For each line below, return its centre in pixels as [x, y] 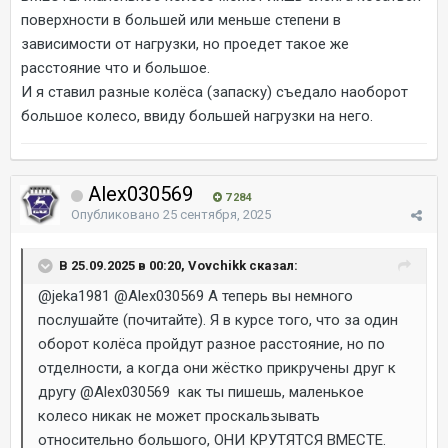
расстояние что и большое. [115, 68]
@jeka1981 [74, 296]
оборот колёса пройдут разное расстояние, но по [211, 344]
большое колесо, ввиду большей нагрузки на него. [197, 116]
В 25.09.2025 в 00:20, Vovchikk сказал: [178, 265]
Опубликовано [117, 214]
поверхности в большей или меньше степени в [181, 20]
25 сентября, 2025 [217, 214]
